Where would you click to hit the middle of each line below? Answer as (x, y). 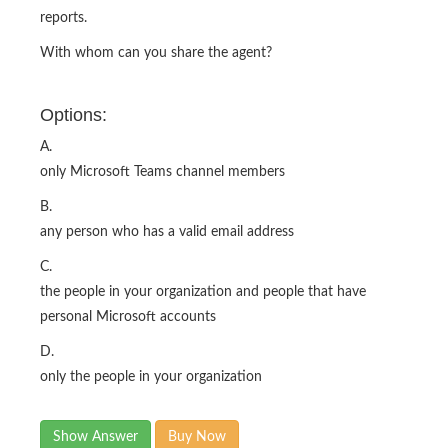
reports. (63, 18)
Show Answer (95, 437)
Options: (73, 115)
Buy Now (197, 437)
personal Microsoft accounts (128, 317)
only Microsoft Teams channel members (162, 172)
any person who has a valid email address (167, 232)
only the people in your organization (151, 377)
